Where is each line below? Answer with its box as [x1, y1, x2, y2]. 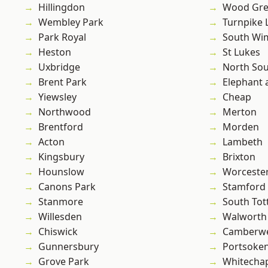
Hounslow [38, 165, 84, 179]
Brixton [223, 150, 255, 164]
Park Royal [38, 31, 86, 44]
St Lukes [223, 45, 260, 59]
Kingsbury [38, 150, 84, 164]
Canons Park [38, 180, 96, 194]
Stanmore [38, 195, 83, 209]
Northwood [38, 105, 91, 119]
